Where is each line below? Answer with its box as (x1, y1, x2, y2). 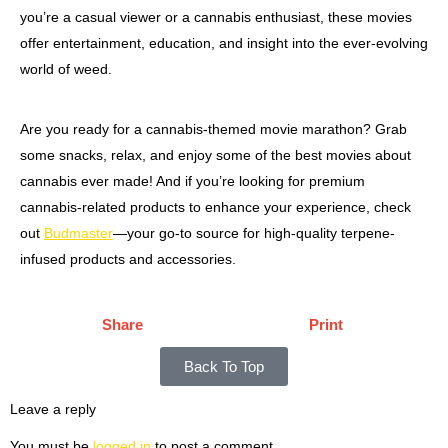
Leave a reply (10, 401, 96, 418)
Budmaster (44, 225, 113, 242)
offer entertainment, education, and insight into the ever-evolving (20, 34, 428, 51)
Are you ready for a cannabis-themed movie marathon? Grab (20, 121, 407, 138)
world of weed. (20, 60, 112, 77)
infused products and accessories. (20, 251, 236, 268)
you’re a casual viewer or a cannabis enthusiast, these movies (20, 8, 412, 25)
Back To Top (184, 358, 264, 376)
